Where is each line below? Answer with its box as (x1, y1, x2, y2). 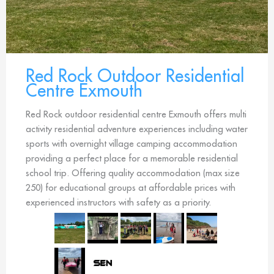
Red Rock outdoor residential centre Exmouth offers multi (26, 108, 246, 120)
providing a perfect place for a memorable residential (26, 152, 238, 165)
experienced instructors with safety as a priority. (26, 196, 211, 209)
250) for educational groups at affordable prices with (26, 182, 235, 194)
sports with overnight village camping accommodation (26, 138, 237, 150)
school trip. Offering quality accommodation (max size (26, 167, 240, 179)
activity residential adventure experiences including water (26, 123, 248, 135)
